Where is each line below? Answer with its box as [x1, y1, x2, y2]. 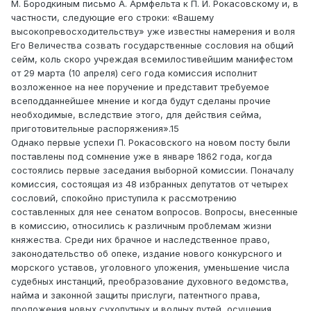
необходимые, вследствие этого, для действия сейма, [11, 109, 262, 121]
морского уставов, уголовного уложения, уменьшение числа [11, 262, 289, 274]
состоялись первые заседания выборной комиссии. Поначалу [11, 165, 294, 176]
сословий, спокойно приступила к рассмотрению [11, 192, 237, 204]
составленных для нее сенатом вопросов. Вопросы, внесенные [11, 206, 298, 218]
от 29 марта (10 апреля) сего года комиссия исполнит [11, 67, 257, 79]
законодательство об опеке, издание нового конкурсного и [11, 248, 282, 260]
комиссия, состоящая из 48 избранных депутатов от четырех [11, 178, 288, 190]
